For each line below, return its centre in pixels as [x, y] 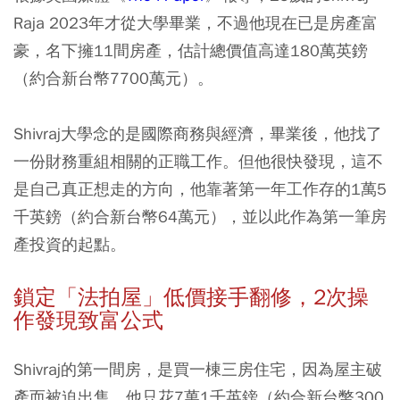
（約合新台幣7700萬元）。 [113, 78]
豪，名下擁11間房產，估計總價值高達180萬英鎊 [191, 50]
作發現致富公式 [88, 320]
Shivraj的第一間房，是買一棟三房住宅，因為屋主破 [198, 369]
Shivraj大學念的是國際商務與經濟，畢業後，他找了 [198, 133]
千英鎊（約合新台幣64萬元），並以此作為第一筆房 [200, 216]
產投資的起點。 [70, 244]
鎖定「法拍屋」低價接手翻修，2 [170, 297]
